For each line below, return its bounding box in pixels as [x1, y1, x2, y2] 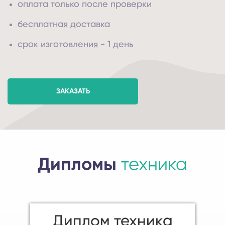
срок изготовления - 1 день [18, 40, 134, 49]
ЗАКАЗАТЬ [56, 88, 90, 95]
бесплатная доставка [18, 20, 110, 29]
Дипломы [38, 156, 121, 174]
